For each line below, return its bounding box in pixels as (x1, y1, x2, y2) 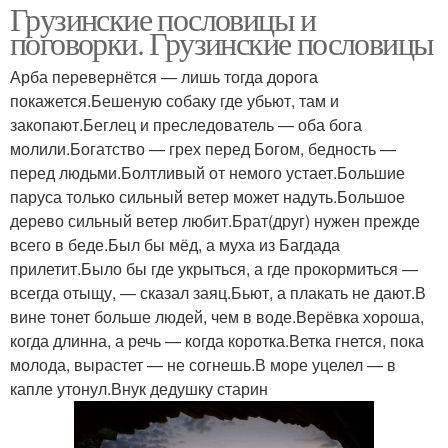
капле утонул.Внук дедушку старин (10, 377, 268, 401)
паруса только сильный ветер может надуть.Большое (10, 185, 405, 209)
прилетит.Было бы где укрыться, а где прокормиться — (10, 257, 418, 281)
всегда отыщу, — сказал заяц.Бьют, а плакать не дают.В (10, 281, 426, 305)
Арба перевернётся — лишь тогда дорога (10, 65, 318, 89)
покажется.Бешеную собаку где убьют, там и (10, 89, 339, 113)
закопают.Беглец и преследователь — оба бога (10, 113, 362, 137)
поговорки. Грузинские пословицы (10, 21, 434, 65)
